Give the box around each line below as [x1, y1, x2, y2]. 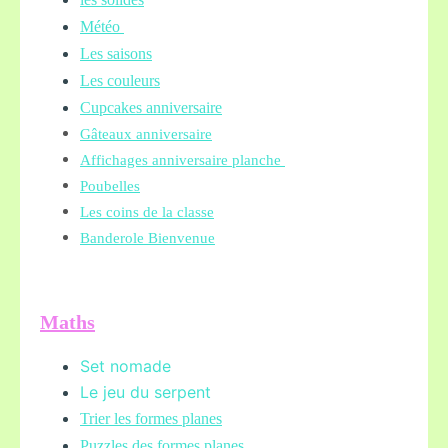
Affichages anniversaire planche [80, 151, 285, 168]
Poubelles [80, 177, 140, 194]
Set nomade [80, 355, 171, 376]
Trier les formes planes [80, 409, 222, 427]
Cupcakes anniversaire [80, 98, 222, 116]
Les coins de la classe [80, 203, 214, 220]
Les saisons [80, 44, 152, 62]
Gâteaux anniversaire [80, 125, 212, 142]
